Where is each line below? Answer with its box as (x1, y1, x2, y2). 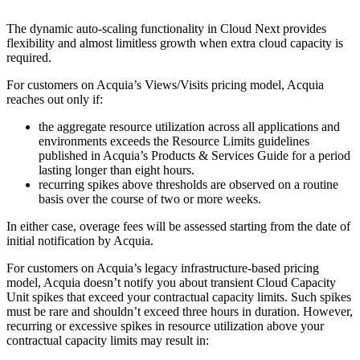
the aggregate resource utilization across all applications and (39, 119, 340, 133)
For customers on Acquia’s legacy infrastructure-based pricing (6, 260, 319, 275)
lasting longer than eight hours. (39, 162, 194, 177)
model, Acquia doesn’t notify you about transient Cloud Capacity (6, 275, 336, 289)
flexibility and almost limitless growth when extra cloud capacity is (6, 35, 343, 50)
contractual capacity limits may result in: (6, 333, 209, 347)
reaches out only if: (6, 92, 103, 106)
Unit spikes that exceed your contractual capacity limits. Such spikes (6, 289, 351, 304)
